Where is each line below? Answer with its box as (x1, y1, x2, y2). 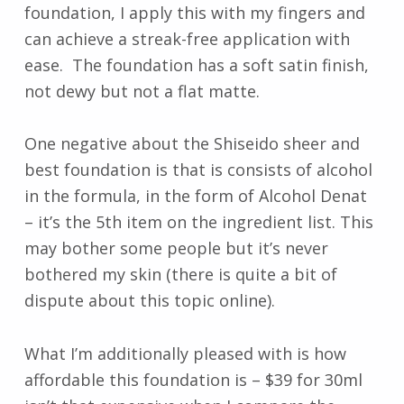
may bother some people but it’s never (23, 237, 328, 260)
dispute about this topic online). (23, 289, 275, 312)
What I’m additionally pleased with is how (23, 342, 346, 364)
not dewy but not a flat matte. (23, 80, 260, 103)
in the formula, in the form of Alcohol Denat (23, 185, 367, 207)
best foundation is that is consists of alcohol (23, 159, 372, 181)
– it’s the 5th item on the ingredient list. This (23, 211, 373, 234)
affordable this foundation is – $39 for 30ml (23, 368, 363, 390)
